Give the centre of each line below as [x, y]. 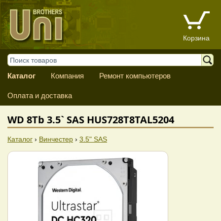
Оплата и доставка [40, 95]
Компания [67, 76]
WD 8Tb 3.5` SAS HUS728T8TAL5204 [91, 120]
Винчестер [56, 139]
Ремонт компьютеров [135, 76]
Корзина [196, 38]
